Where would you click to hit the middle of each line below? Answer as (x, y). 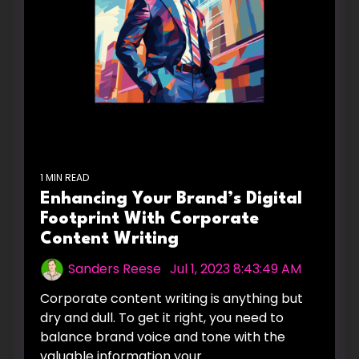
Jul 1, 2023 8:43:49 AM (236, 268)
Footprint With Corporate (149, 219)
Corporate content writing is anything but (171, 298)
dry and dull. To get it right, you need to (162, 317)
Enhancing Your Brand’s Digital (171, 199)
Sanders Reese (115, 268)
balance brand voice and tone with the (163, 337)
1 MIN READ (65, 177)
